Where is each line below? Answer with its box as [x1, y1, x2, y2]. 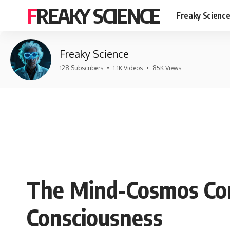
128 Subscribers [60, 64, 103, 72]
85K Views [152, 64, 181, 72]
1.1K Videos [113, 64, 143, 72]
